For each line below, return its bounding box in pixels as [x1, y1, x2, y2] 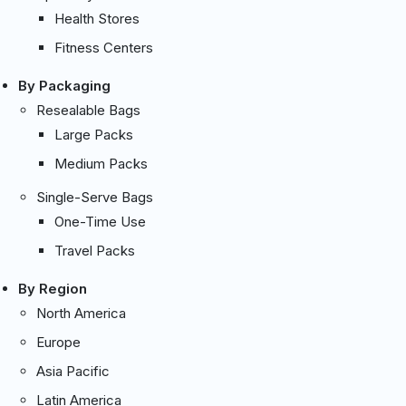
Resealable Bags [36, 101, 140, 119]
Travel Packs [54, 241, 135, 259]
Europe [36, 333, 81, 351]
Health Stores [54, 9, 140, 27]
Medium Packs [54, 154, 148, 172]
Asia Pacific [36, 362, 110, 380]
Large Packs [54, 125, 133, 143]
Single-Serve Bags [36, 188, 153, 206]
